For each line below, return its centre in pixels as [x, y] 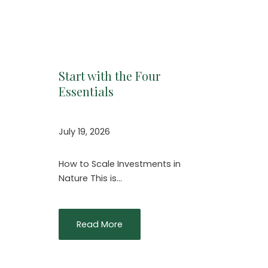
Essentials [86, 92]
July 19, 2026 [84, 131]
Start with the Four [109, 76]
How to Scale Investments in [120, 164]
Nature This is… [90, 178]
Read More [100, 225]
